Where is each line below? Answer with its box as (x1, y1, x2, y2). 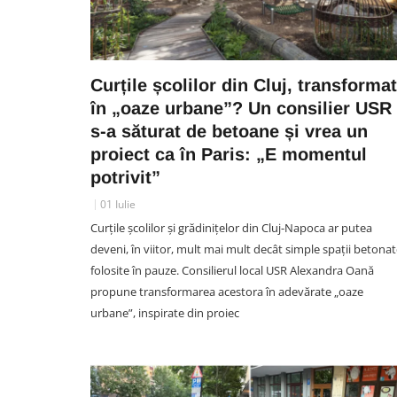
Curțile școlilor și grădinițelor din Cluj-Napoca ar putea (90, 220, 372, 236)
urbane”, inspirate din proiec (90, 305, 239, 321)
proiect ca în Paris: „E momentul (90, 144, 367, 164)
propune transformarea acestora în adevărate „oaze (90, 284, 363, 300)
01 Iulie (100, 197, 136, 212)
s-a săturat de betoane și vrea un (90, 121, 368, 141)
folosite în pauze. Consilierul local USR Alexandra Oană (90, 262, 374, 278)
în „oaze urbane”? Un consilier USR (90, 98, 392, 118)
